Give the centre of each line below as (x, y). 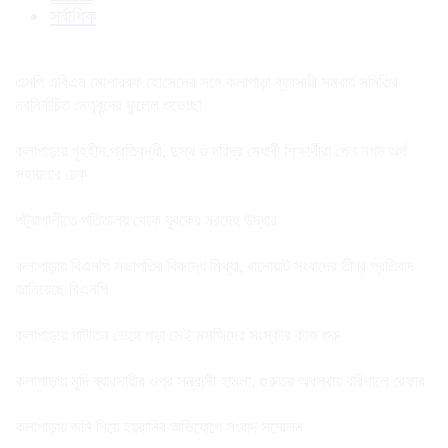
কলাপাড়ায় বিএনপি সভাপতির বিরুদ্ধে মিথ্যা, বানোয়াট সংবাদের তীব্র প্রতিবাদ (214, 266)
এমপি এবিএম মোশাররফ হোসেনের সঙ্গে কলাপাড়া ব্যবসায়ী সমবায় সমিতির (206, 82)
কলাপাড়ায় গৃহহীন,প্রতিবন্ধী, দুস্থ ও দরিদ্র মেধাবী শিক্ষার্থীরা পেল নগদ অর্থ (211, 151)
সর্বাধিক (73, 15)
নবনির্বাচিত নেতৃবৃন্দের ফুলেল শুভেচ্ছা (108, 105)
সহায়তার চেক (51, 174)
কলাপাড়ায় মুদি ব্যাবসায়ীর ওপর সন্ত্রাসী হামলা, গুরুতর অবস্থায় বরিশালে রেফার (222, 381)
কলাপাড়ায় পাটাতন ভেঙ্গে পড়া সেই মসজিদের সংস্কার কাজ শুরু (177, 335)
